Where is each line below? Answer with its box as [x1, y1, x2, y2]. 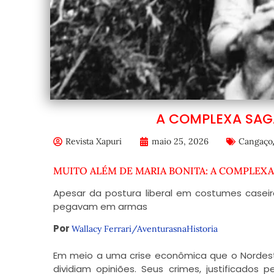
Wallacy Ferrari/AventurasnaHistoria [71, 223, 218, 235]
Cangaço [238, 136, 273, 147]
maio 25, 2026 [151, 136, 209, 147]
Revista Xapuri [65, 136, 122, 147]
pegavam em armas [53, 200, 147, 213]
